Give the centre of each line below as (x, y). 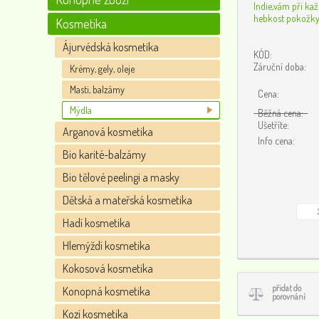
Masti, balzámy (98, 89)
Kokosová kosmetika (108, 268)
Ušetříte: (272, 125)
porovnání (289, 297)
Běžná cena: (281, 113)
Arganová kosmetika (108, 132)
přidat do (287, 288)
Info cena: (274, 141)
